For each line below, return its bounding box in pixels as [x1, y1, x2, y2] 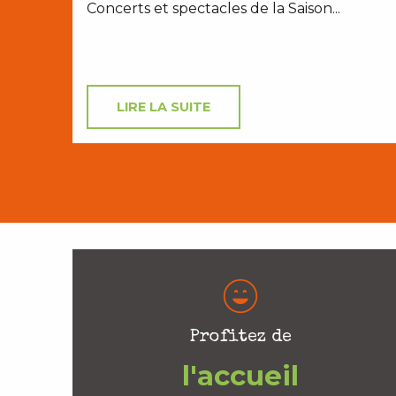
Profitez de [189, 329, 292, 347]
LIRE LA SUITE [117, 99, 210, 116]
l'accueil [182, 359, 299, 393]
